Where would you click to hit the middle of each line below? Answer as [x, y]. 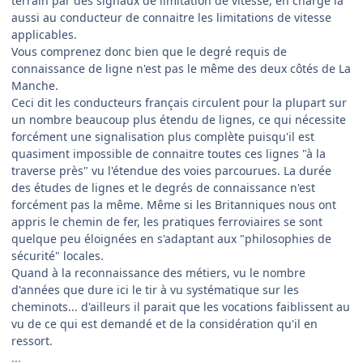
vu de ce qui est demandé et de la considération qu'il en [164, 323]
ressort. [32, 340]
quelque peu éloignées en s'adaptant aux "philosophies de [171, 238]
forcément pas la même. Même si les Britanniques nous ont [174, 204]
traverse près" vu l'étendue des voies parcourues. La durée [171, 170]
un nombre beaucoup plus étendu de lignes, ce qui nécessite [179, 119]
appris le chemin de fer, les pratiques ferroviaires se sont [167, 221]
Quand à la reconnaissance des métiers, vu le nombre [158, 272]
